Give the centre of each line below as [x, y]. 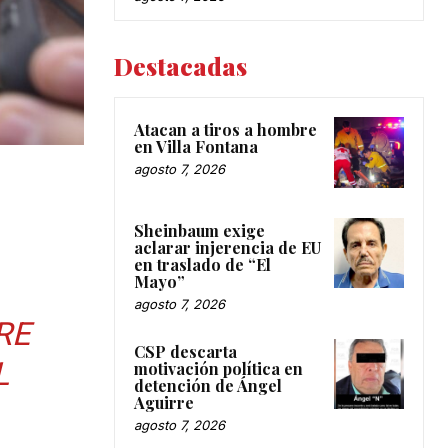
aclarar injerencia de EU [227, 247]
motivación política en [218, 368]
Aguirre [164, 402]
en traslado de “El [202, 264]
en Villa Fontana [196, 147]
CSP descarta [185, 351]
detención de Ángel [208, 385]
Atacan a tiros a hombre [225, 130]
